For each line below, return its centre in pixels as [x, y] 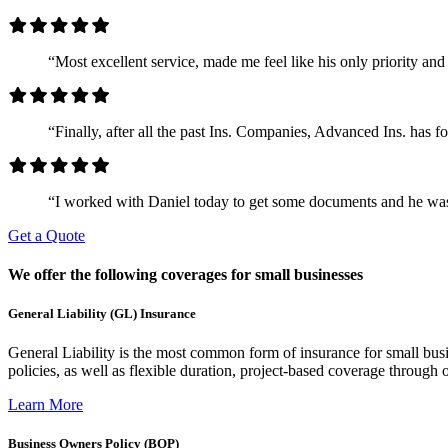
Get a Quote [46, 235]
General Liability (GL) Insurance [102, 313]
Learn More [45, 405]
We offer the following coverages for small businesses [185, 274]
